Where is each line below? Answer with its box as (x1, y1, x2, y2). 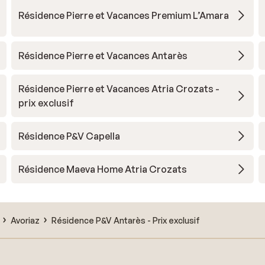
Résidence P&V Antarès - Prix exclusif (51, 215, 200, 225)
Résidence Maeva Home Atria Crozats (18, 163, 187, 175)
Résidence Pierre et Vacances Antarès (18, 50, 188, 62)
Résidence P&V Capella (18, 130, 120, 142)
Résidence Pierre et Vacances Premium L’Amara (18, 9, 229, 21)
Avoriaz (11, 215, 40, 225)
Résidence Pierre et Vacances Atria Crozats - (18, 83, 219, 95)
